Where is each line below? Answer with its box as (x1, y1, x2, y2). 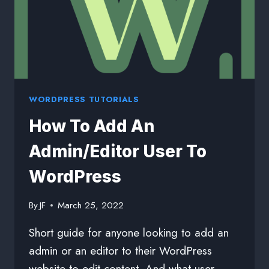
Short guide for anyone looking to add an (29, 225, 229, 241)
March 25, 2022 (58, 199, 124, 213)
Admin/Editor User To (29, 141, 207, 162)
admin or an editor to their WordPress (29, 243, 212, 259)
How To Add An (29, 115, 154, 136)
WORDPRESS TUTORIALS (29, 93, 139, 105)
